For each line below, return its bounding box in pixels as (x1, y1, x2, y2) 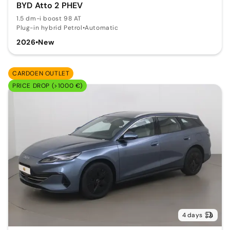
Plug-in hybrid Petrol (16, 23, 83, 32)
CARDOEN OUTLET (12, 69, 70, 78)
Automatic (85, 23, 119, 32)
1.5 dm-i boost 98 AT (16, 14, 82, 23)
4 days (182, 210, 202, 219)
